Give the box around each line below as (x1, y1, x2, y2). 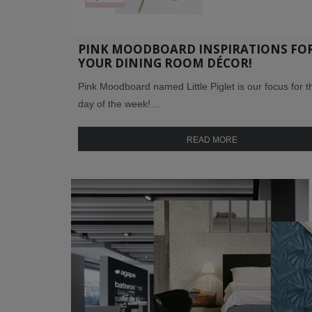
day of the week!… (78, 98, 160, 110)
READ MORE (187, 135, 237, 146)
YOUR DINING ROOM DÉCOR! (78, 55, 252, 72)
